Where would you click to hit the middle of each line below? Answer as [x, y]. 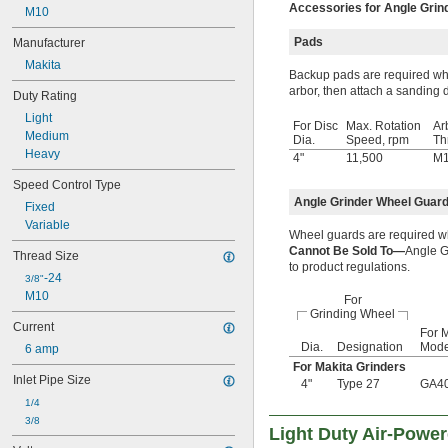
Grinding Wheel [352, 314]
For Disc [315, 126]
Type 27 [358, 384]
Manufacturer [49, 43]
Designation [370, 347]
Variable [47, 225]
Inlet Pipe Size [52, 380]
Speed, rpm [377, 140]
